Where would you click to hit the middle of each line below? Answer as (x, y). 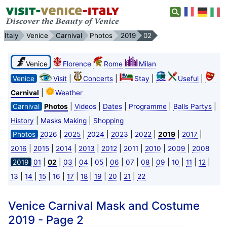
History (22, 120)
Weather (69, 92)
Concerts (98, 78)
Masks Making (63, 120)
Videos (85, 106)
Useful (188, 78)
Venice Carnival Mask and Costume (104, 205)
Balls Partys (192, 106)
